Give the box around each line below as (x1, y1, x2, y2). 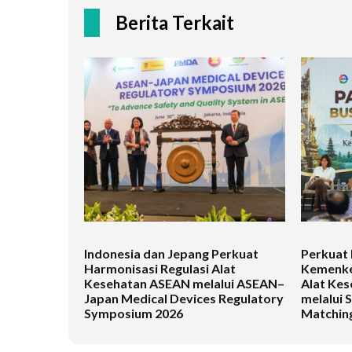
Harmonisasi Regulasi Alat (84, 261, 236, 277)
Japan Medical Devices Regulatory (84, 291, 284, 306)
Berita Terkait (115, 11, 234, 35)
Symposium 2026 (84, 306, 183, 321)
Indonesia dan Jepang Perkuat (84, 246, 258, 262)
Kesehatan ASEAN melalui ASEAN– (84, 276, 284, 291)
